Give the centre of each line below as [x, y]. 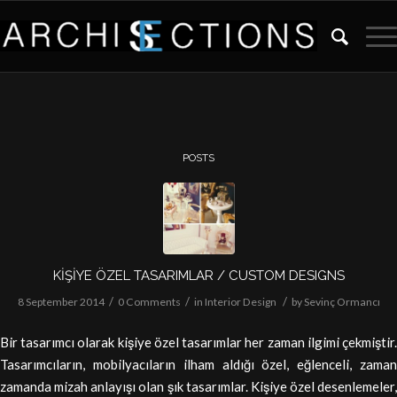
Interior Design [240, 302]
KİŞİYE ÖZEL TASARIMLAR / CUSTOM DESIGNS [198, 276]
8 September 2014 [61, 302]
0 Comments [149, 302]
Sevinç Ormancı [342, 302]
